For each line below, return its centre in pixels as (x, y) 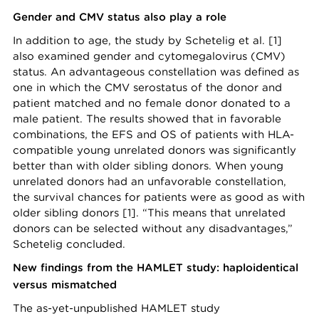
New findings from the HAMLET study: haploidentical (156, 268)
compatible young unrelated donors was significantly (155, 150)
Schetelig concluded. (69, 244)
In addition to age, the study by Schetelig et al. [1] (147, 41)
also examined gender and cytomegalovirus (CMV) (149, 56)
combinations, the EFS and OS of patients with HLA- (153, 135)
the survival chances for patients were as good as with (159, 197)
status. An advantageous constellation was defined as (156, 72)
